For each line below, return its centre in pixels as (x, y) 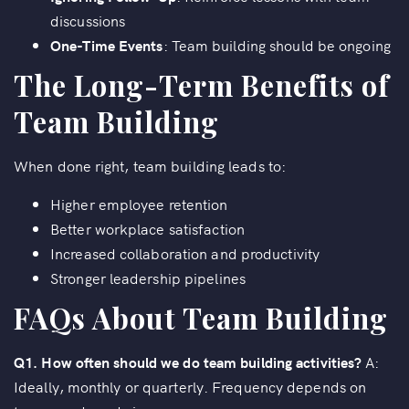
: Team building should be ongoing (277, 45)
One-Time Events (107, 45)
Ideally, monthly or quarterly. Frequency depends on (190, 387)
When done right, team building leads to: (150, 166)
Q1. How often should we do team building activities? (188, 362)
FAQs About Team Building (201, 318)
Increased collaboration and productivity (185, 253)
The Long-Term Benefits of (201, 85)
